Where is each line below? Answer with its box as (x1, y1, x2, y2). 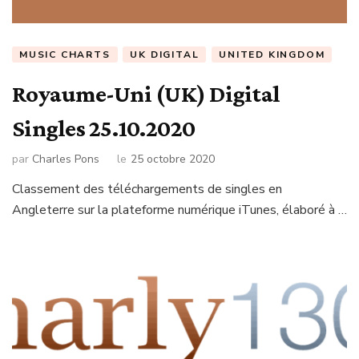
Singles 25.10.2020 (12, 114, 196, 141)
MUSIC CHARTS (19, 47, 111, 61)
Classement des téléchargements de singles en (12, 180, 282, 199)
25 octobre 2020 (131, 151, 215, 167)
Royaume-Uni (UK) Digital (12, 79, 280, 107)
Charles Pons (32, 151, 99, 167)
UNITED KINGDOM (219, 47, 325, 61)
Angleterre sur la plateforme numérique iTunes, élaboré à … (12, 201, 347, 220)
